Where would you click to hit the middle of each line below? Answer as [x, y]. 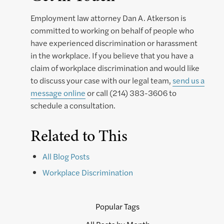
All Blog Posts [66, 156]
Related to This [79, 136]
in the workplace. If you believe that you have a [112, 55]
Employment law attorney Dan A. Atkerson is [108, 18]
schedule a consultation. [73, 105]
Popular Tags [118, 206]
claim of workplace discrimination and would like [115, 68]
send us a [188, 80]
